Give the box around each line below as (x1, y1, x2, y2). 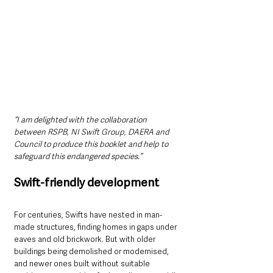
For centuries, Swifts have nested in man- (14, 209, 162, 220)
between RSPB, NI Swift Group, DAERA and (14, 126, 171, 137)
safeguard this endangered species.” (14, 151, 142, 161)
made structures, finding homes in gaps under (14, 221, 179, 232)
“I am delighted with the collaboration (14, 114, 149, 125)
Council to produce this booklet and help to (14, 138, 170, 149)
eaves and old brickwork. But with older (14, 233, 157, 244)
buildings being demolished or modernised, (14, 246, 171, 257)
